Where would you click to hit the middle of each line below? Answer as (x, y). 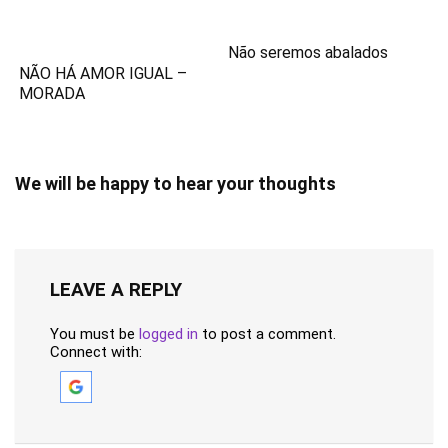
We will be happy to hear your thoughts (175, 184)
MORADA (52, 94)
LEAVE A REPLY (116, 290)
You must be (94, 334)
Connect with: (96, 352)
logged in (168, 334)
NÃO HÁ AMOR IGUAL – (103, 74)
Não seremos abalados (308, 52)
